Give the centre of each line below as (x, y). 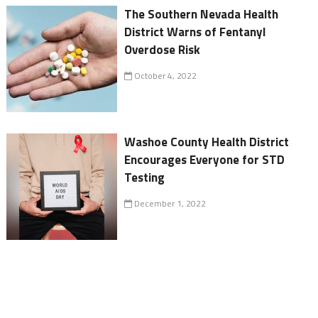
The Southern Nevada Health (202, 15)
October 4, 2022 (165, 76)
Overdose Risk (163, 50)
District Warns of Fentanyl (195, 32)
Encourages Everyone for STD (205, 160)
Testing (145, 178)
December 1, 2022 (169, 204)
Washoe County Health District (207, 142)
